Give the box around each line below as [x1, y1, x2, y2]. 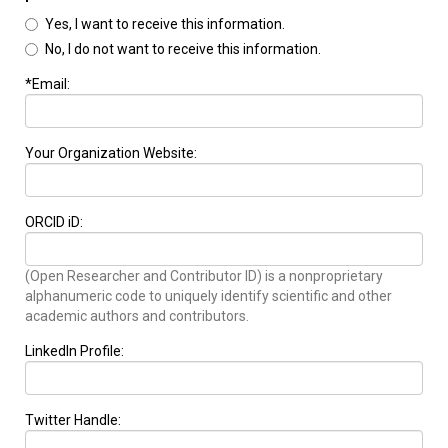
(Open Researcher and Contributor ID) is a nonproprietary [25, 268, 383, 285]
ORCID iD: [25, 214, 83, 231]
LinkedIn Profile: [25, 343, 124, 360]
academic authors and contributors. [25, 308, 249, 325]
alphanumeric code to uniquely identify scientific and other [25, 288, 392, 305]
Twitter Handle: [25, 412, 121, 429]
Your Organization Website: [25, 145, 197, 162]
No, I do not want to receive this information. [45, 41, 321, 58]
